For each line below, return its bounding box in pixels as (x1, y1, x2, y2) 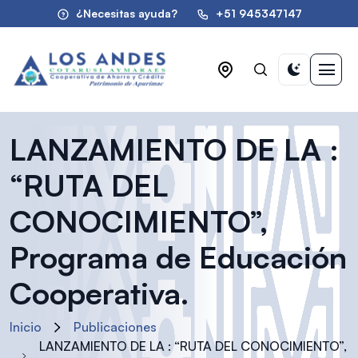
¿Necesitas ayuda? (75, 6, 177, 20)
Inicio (10, 319, 42, 336)
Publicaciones (74, 319, 157, 336)
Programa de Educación (10, 238, 347, 276)
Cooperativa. (10, 274, 189, 312)
